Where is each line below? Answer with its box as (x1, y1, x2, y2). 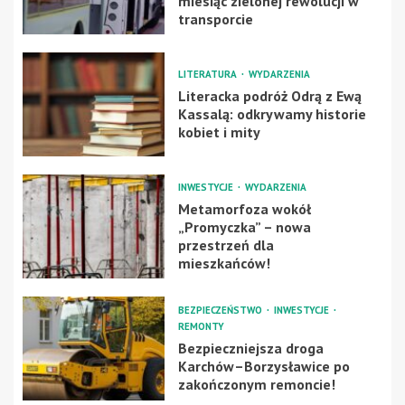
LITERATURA (177, 67, 240, 80)
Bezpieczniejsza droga (177, 338, 324, 357)
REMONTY (177, 319, 224, 333)
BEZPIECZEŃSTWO (177, 303, 265, 316)
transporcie (177, 9, 253, 28)
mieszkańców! (177, 253, 270, 272)
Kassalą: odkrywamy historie (177, 104, 366, 123)
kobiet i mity (177, 122, 260, 141)
